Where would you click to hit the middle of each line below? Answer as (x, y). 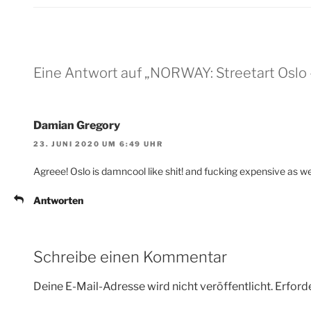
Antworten (58, 200)
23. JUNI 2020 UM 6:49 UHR (98, 143)
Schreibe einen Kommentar (130, 257)
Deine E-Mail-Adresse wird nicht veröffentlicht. (153, 287)
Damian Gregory (77, 126)
